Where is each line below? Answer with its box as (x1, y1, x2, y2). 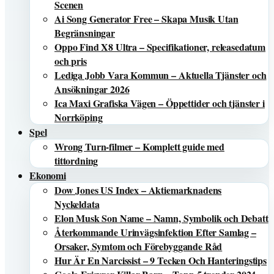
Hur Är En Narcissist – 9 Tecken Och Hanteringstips (54, 253, 267, 267)
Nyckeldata (54, 197, 100, 211)
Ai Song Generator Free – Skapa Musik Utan (54, 12, 239, 26)
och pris (54, 54, 87, 68)
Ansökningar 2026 (54, 82, 130, 96)
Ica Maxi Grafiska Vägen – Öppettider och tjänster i (54, 96, 265, 110)
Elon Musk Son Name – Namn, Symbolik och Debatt (54, 211, 268, 225)
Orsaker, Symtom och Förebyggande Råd (54, 239, 223, 253)
